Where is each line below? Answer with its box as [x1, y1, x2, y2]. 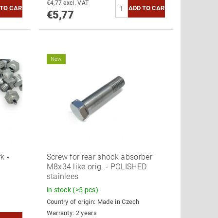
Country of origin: [46, 198, 97, 206]
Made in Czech [97, 198, 140, 206]
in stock [46, 186, 73, 194]
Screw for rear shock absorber [46, 152, 152, 162]
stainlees [46, 172, 79, 182]
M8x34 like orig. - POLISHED [46, 162, 147, 172]
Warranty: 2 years [46, 209, 97, 217]
